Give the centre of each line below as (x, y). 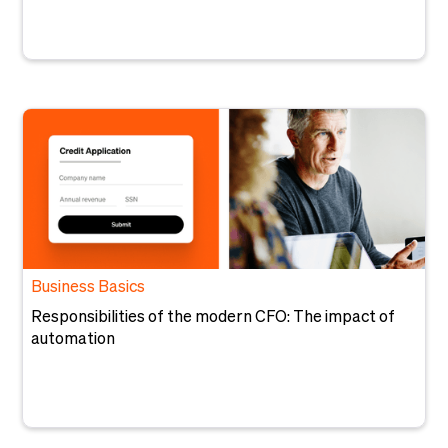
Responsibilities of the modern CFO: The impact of (213, 318)
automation (73, 340)
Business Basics (88, 288)
